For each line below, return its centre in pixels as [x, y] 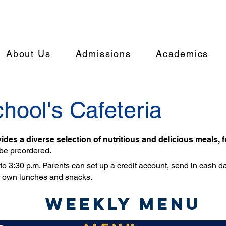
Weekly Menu [123, 204]
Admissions [103, 54]
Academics [182, 54]
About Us [29, 54]
